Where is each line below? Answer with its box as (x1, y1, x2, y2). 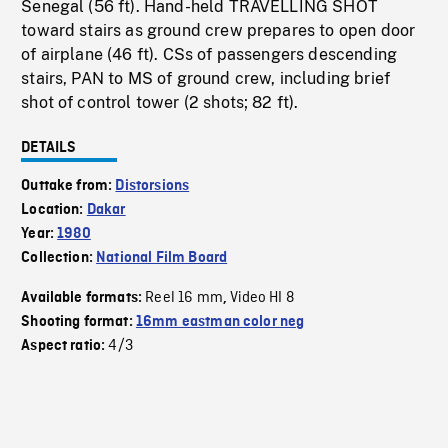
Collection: (21, 250, 97, 266)
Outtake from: (21, 178, 116, 194)
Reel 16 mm (145, 288, 223, 308)
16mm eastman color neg (135, 314, 305, 330)
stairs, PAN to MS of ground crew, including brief (21, 69, 391, 88)
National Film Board (96, 250, 228, 266)
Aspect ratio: (21, 338, 109, 354)
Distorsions (115, 178, 190, 194)
